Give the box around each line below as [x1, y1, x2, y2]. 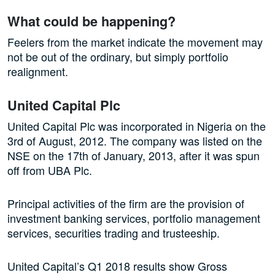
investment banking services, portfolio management [7, 210, 260, 227]
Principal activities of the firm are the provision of [7, 195, 244, 212]
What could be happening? [7, 12, 176, 31]
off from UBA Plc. [7, 162, 95, 179]
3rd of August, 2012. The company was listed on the [7, 133, 262, 149]
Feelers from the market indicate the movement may [7, 34, 263, 50]
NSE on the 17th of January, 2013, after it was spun [7, 147, 260, 164]
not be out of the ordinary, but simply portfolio [7, 48, 228, 65]
